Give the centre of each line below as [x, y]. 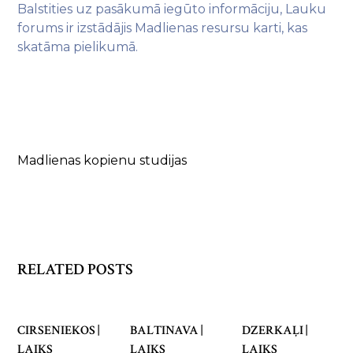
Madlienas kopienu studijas [102, 160]
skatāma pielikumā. [78, 47]
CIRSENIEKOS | [59, 331]
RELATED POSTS [76, 269]
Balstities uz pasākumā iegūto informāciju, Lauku [172, 9]
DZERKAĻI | [275, 331]
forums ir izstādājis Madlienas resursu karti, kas [163, 28]
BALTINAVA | [166, 331]
